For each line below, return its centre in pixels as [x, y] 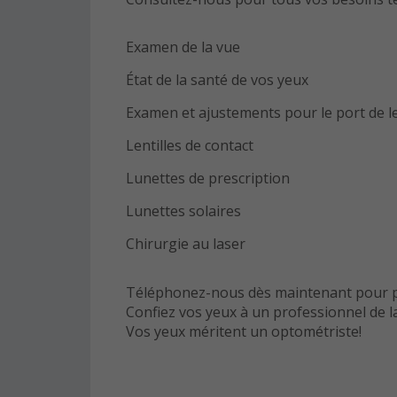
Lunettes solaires [183, 211]
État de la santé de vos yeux [217, 80]
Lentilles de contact [190, 145]
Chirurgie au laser [186, 244]
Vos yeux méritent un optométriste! [244, 331]
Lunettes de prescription [208, 178]
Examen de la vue [183, 47]
